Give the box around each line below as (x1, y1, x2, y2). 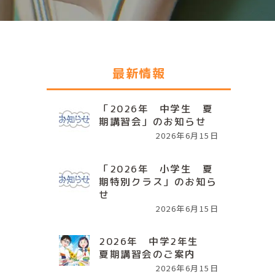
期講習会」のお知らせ (99, 114, 206, 128)
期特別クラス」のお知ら (99, 174, 217, 188)
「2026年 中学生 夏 (99, 101, 213, 115)
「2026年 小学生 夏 (99, 161, 213, 176)
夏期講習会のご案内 (99, 247, 196, 261)
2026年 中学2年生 (99, 234, 209, 248)
